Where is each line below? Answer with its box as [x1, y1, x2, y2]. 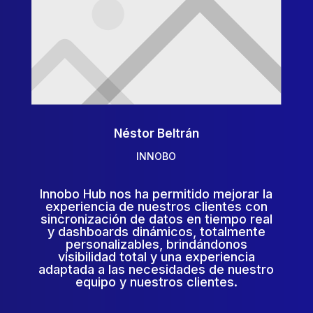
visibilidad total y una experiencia [57, 249, 255, 265]
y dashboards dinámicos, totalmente [47, 224, 265, 240]
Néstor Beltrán [113, 126, 199, 141]
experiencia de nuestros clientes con [45, 199, 268, 214]
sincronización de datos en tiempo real [40, 212, 272, 227]
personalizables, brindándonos [65, 237, 247, 252]
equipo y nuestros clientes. [75, 275, 238, 290]
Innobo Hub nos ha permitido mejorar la [40, 187, 273, 202]
